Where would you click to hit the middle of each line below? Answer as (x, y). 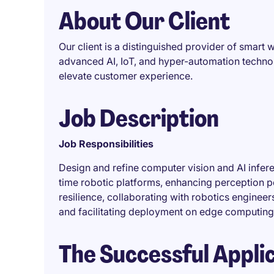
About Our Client (144, 21)
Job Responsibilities (106, 144)
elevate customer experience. (126, 76)
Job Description (139, 118)
